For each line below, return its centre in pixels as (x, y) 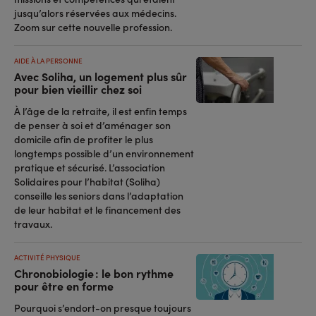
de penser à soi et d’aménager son (92, 125)
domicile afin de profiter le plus (84, 139)
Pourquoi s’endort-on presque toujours (103, 308)
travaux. (33, 224)
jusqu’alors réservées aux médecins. (95, 13)
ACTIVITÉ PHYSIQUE (47, 257)
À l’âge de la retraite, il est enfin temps (101, 111)
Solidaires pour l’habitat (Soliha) (87, 181)
